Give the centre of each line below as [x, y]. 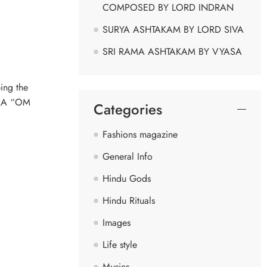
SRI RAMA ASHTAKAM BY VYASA [172, 51]
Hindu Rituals [129, 200]
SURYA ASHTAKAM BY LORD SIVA [173, 29]
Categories [128, 109]
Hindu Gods [127, 178]
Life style [120, 244]
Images [117, 222]
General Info [128, 156]
